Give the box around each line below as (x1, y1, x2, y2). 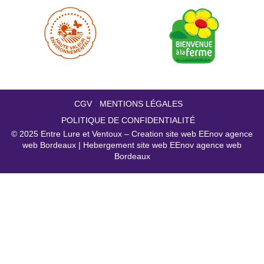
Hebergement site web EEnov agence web (83, 140, 242, 150)
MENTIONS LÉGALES (99, 98, 183, 108)
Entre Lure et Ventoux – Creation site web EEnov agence (41, 128, 253, 138)
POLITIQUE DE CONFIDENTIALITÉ (61, 115, 195, 125)
